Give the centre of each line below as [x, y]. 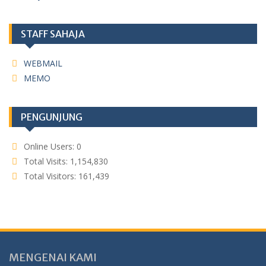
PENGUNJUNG [52, 117]
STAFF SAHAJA [53, 34]
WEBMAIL [43, 63]
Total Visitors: [51, 176]
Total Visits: [47, 161]
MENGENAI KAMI [53, 257]
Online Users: [50, 146]
